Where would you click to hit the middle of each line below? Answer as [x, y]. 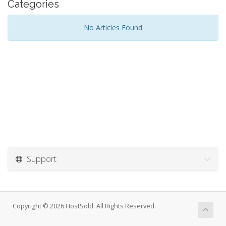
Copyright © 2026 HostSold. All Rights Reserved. [84, 206]
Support [40, 159]
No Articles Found [113, 27]
